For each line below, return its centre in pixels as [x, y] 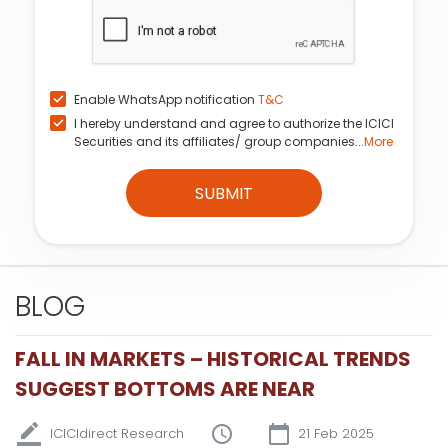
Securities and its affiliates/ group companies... [219, 141]
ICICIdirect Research [117, 433]
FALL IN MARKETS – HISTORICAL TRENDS [213, 359]
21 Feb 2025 [336, 433]
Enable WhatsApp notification [166, 99]
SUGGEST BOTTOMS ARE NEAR [165, 389]
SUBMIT [224, 193]
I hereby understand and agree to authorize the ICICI [234, 123]
